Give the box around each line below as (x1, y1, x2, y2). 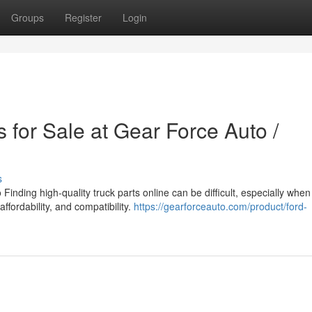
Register (65, 10, 102, 24)
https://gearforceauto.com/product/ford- (134, 199, 307, 213)
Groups (11, 10, 44, 24)
